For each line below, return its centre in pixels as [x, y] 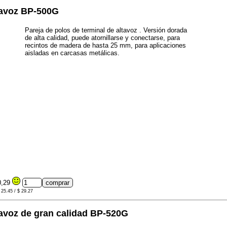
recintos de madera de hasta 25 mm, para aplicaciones [105, 46]
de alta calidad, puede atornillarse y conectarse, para [102, 38]
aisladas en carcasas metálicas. [72, 53]
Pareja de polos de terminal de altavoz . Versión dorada [106, 30]
